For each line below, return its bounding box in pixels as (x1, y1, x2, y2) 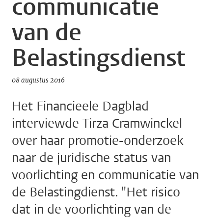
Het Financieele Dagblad (12, 98, 149, 115)
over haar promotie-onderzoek (12, 132, 183, 149)
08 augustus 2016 (12, 76, 65, 84)
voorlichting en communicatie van (12, 166, 199, 184)
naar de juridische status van (12, 149, 171, 166)
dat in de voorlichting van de (12, 201, 171, 218)
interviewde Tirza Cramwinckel (12, 115, 182, 132)
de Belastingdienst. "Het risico (12, 184, 180, 201)
